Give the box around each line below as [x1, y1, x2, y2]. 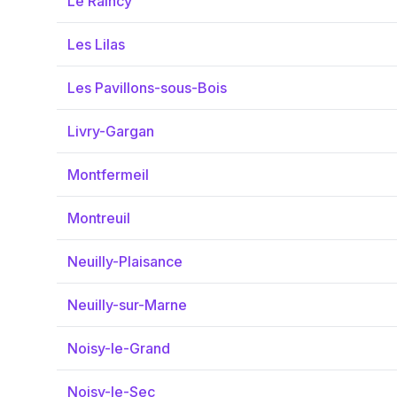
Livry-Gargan [67, 122, 154, 140]
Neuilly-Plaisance [67, 253, 183, 270]
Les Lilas [67, 35, 125, 53]
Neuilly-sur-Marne [67, 296, 187, 314]
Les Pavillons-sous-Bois [67, 79, 227, 97]
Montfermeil [67, 166, 149, 183]
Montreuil [67, 209, 130, 227]
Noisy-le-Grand [67, 339, 170, 357]
